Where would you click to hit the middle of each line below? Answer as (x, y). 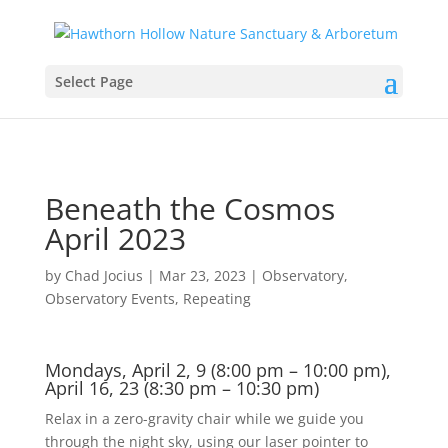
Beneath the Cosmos (189, 208)
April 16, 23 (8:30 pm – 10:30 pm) (181, 388)
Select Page (93, 81)
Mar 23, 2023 (202, 275)
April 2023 (115, 238)
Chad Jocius (103, 275)
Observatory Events (109, 298)
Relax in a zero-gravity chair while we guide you (204, 418)
